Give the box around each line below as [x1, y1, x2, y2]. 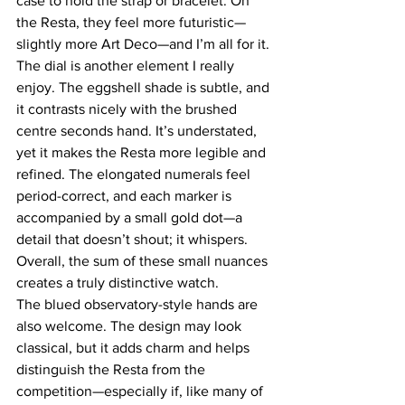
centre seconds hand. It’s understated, [16, 122, 260, 138]
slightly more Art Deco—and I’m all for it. [16, 35, 269, 52]
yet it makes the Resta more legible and [16, 144, 269, 160]
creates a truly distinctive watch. [16, 274, 219, 290]
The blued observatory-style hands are [16, 296, 261, 312]
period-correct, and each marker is [16, 187, 235, 203]
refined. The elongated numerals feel [16, 165, 254, 182]
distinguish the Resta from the [16, 361, 209, 377]
